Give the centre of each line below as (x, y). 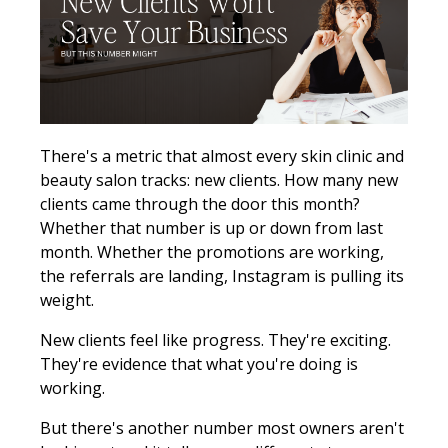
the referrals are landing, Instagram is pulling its (222, 275)
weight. (67, 299)
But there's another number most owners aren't (222, 427)
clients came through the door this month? (200, 203)
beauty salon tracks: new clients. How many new (219, 179)
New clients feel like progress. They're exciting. (215, 339)
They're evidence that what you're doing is (199, 363)
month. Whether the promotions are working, (212, 251)
